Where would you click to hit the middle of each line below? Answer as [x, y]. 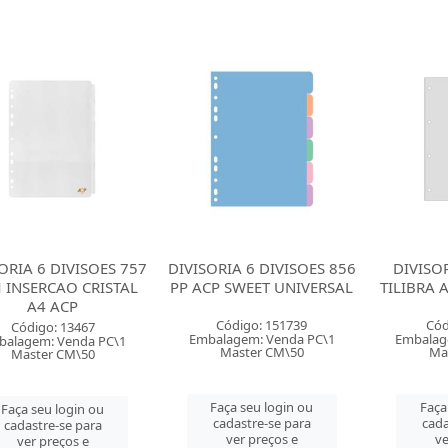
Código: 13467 [52, 327]
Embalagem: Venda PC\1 [261, 339]
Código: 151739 [262, 325]
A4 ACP [53, 306]
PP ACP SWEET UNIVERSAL [262, 287]
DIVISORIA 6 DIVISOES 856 [261, 268]
